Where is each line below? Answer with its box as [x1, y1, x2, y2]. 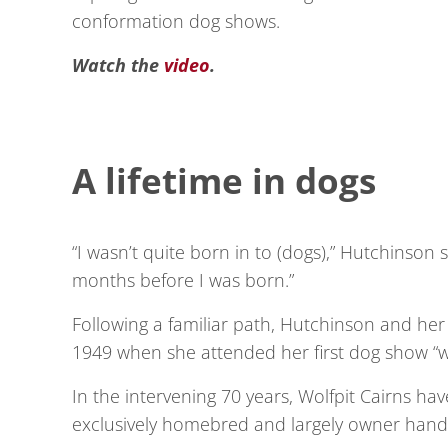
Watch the [72, 53, 164, 78]
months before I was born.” [72, 267, 294, 292]
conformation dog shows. [72, 9, 280, 34]
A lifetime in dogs [72, 156, 376, 205]
